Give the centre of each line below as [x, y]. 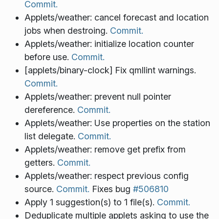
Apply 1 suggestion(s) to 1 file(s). [90, 202]
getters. [41, 163]
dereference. [51, 110]
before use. [48, 57]
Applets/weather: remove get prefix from [105, 150]
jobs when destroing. [67, 31]
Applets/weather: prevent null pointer [98, 97]
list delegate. [51, 136]
